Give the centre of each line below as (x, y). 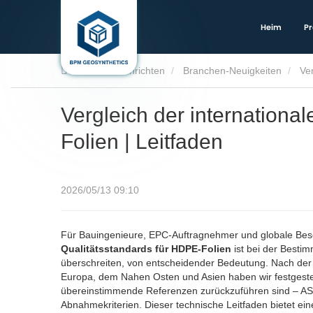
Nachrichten (138, 71)
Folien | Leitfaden (142, 142)
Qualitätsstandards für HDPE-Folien (146, 249)
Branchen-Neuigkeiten (232, 71)
